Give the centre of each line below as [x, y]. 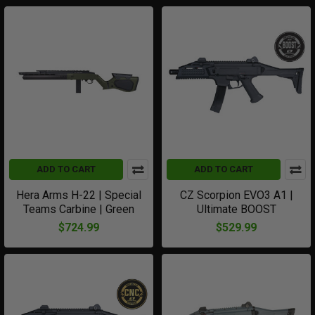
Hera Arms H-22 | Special [79, 195]
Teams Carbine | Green [79, 209]
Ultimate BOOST [236, 209]
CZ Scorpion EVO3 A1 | [236, 195]
